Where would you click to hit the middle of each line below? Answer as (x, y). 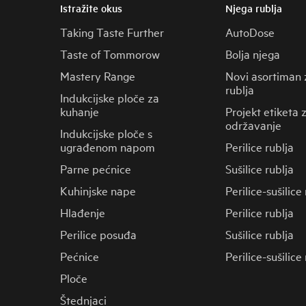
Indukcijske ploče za (110, 97)
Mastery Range (98, 75)
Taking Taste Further (112, 32)
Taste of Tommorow (110, 54)
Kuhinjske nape (98, 190)
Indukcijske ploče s (106, 133)
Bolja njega (252, 54)
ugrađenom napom (108, 147)
